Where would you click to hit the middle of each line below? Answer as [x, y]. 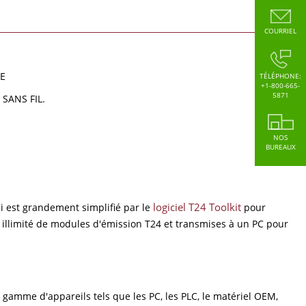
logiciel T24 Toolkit [198, 207]
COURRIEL [280, 31]
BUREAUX [280, 147]
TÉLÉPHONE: [280, 76]
